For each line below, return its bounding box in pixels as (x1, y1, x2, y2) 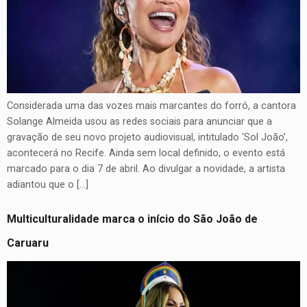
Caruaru (7, 236, 49, 250)
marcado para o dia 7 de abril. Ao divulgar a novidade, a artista (7, 162, 285, 175)
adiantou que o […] (7, 178, 88, 191)
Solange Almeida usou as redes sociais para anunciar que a (7, 115, 272, 127)
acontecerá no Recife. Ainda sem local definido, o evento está (7, 147, 285, 159)
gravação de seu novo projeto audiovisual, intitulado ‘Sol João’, (7, 131, 288, 143)
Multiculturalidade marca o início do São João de (7, 212, 258, 226)
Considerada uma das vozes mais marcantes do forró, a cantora (7, 99, 296, 112)
